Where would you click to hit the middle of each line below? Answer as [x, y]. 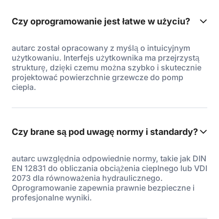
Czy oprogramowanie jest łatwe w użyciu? [101, 21]
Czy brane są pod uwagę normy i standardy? [105, 132]
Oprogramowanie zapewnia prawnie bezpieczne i [103, 188]
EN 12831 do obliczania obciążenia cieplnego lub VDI [109, 168]
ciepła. [24, 87]
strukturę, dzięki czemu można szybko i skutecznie [107, 67]
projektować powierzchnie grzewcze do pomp [98, 77]
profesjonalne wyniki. [52, 197]
